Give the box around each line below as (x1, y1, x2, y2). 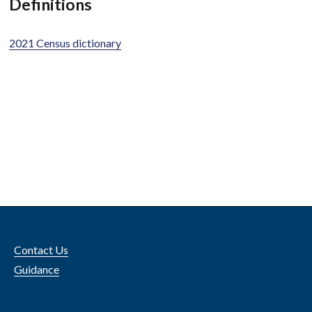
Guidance (14, 262, 60, 276)
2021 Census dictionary (9, 36, 122, 49)
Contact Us (14, 242, 69, 256)
